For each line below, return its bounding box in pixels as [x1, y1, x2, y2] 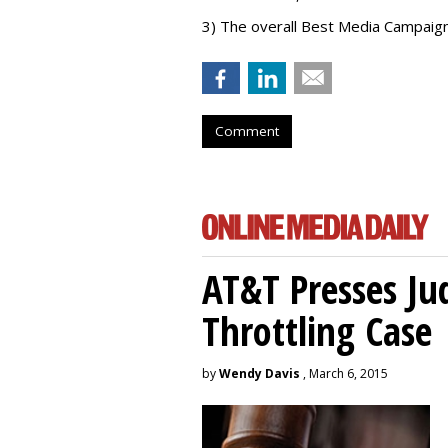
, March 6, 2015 [300, 365, 388, 382]
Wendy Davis [219, 365, 300, 382]
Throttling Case [202, 304, 432, 357]
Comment [215, 122, 279, 140]
